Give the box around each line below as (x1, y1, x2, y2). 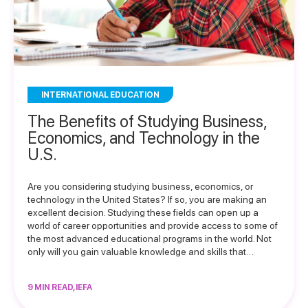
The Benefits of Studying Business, (27, 111, 267, 131)
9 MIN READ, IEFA (27, 283, 92, 292)
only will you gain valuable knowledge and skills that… (27, 246, 254, 257)
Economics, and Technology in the (27, 128, 260, 148)
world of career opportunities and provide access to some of (27, 220, 278, 231)
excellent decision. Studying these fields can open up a (27, 207, 258, 218)
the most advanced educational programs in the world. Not (27, 233, 272, 244)
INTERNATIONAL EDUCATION (41, 90, 159, 100)
